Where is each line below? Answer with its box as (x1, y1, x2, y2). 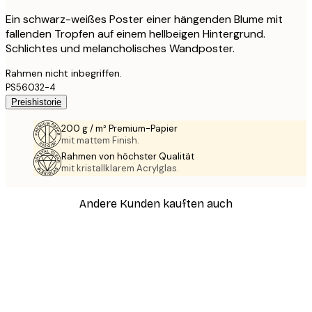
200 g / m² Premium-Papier (61, 123, 178, 135)
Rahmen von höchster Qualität (61, 150, 194, 163)
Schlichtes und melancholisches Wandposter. (6, 41, 235, 56)
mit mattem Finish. (61, 134, 139, 147)
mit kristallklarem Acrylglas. (61, 162, 179, 175)
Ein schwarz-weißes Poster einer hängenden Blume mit (6, 12, 283, 27)
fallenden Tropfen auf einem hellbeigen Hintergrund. (6, 26, 265, 42)
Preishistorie (11, 97, 61, 108)
